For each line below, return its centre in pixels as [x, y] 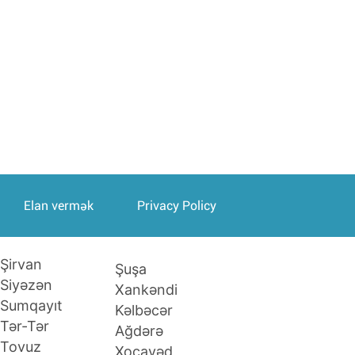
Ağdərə [139, 330]
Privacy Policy [176, 206]
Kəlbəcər [143, 310]
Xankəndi [146, 289]
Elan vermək [58, 206]
